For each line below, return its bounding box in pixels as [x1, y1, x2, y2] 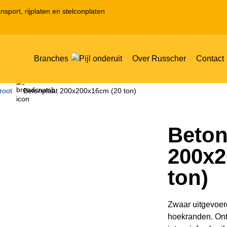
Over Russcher [132, 54, 186, 63]
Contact [196, 54, 224, 63]
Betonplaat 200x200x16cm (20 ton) [23, 87, 136, 95]
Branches [34, 54, 68, 63]
